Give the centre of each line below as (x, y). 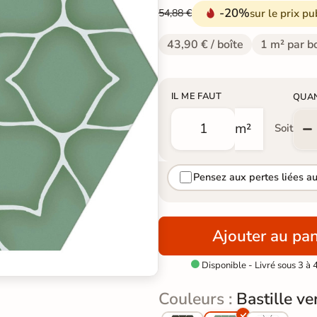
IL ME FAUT (196, 96)
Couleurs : (197, 299)
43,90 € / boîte (205, 44)
